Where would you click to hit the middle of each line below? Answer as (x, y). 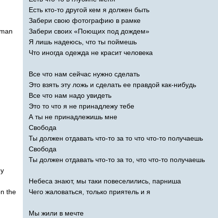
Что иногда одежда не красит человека (91, 52)
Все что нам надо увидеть (70, 95)
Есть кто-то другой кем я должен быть (89, 9)
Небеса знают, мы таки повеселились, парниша (105, 181)
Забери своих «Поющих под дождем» (89, 31)
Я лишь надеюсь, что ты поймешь (83, 42)
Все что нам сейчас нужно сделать (84, 74)
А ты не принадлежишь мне (73, 117)
